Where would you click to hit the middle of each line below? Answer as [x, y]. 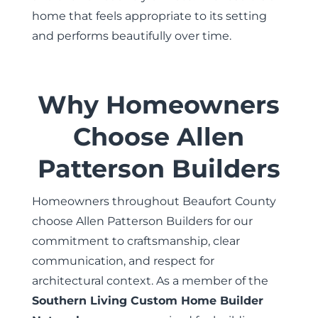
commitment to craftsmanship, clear [136, 241]
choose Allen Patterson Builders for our [142, 221]
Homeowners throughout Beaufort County [154, 201]
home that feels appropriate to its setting [149, 16]
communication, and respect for [123, 261]
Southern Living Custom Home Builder [147, 301]
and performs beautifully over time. [131, 36]
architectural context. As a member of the [150, 281]
